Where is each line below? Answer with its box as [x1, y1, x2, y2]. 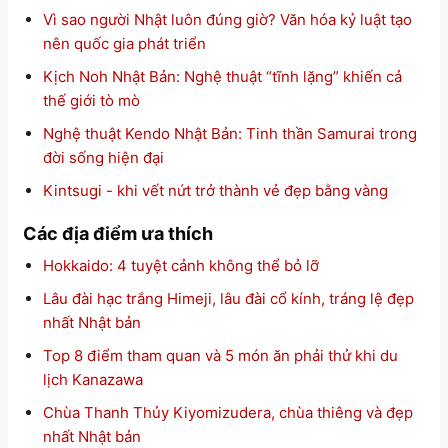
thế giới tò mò [42, 90, 140, 110]
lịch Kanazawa [42, 370, 143, 390]
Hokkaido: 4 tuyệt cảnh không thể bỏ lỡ [42, 256, 319, 276]
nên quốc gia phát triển [42, 33, 206, 53]
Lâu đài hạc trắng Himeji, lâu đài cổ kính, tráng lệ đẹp [42, 289, 414, 309]
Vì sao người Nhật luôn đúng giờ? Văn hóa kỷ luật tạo [42, 9, 412, 29]
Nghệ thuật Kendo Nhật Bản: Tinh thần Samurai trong [42, 123, 417, 143]
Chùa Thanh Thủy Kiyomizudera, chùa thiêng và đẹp [42, 403, 413, 423]
